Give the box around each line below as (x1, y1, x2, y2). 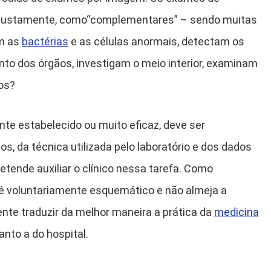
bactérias (22, 34, 68, 48)
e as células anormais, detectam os (68, 34, 244, 48)
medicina (214, 205, 259, 218)
